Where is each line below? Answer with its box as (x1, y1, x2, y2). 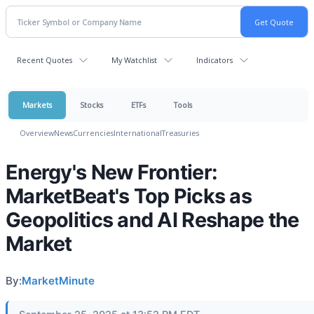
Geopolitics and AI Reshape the (6, 207, 299, 232)
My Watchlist (111, 55, 157, 65)
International (114, 128, 162, 138)
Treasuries (162, 128, 199, 138)
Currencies (73, 128, 114, 138)
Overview (20, 128, 54, 138)
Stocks (80, 100, 103, 110)
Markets (22, 100, 52, 110)
